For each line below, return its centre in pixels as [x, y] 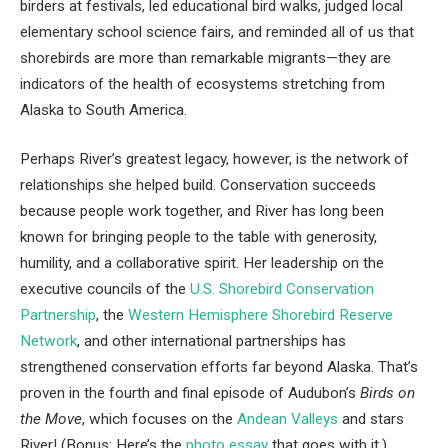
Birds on [387, 393]
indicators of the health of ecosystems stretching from [202, 83]
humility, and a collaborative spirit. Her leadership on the [202, 263]
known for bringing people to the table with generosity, [198, 237]
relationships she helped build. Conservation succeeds [198, 185]
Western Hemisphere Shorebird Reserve [260, 315]
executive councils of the [105, 289]
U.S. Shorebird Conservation [282, 289]
